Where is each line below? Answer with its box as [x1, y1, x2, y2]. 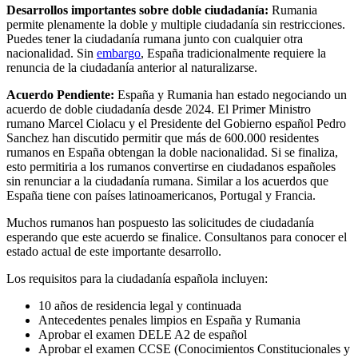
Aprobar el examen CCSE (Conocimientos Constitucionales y [38, 342, 350, 356]
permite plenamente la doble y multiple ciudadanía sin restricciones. [6, 18, 345, 32]
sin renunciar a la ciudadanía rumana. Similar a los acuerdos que [6, 174, 328, 189]
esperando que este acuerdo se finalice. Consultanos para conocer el [6, 230, 347, 245]
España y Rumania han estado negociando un [114, 88, 347, 102]
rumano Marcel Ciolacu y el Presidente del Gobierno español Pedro [6, 117, 346, 131]
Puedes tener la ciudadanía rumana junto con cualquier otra [6, 32, 303, 46]
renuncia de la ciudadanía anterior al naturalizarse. [6, 61, 257, 75]
